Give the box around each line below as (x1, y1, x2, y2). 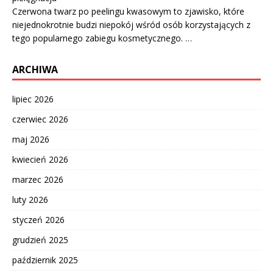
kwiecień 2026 (12, 154, 68, 166)
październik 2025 (12, 254, 78, 266)
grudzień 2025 (12, 234, 68, 246)
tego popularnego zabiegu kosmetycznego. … (12, 32, 192, 44)
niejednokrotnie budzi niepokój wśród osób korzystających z (12, 19, 250, 31)
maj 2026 (12, 133, 49, 146)
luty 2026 (12, 194, 48, 206)
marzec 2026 (12, 174, 63, 186)
